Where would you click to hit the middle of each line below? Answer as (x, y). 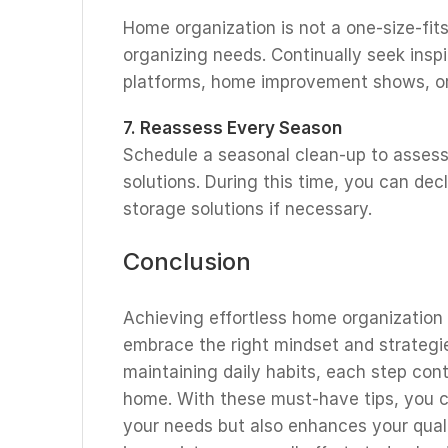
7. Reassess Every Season (232, 128)
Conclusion (187, 261)
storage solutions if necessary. (247, 209)
